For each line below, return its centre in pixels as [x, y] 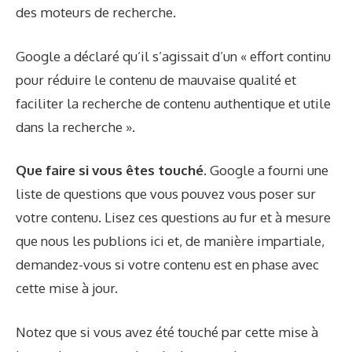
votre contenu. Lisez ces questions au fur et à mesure [173, 218]
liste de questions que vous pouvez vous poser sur [166, 194]
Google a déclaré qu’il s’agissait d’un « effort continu [173, 56]
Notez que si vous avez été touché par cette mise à [167, 332]
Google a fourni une [269, 170]
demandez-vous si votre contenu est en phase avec [167, 265]
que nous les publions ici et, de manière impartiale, [170, 241]
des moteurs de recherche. [96, 13]
